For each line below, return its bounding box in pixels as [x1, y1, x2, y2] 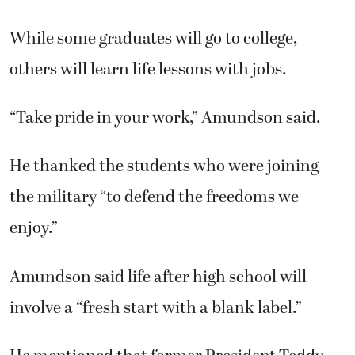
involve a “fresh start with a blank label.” [10, 295, 302, 321]
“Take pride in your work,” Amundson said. [10, 105, 321, 131]
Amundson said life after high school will [10, 264, 307, 290]
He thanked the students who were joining [10, 154, 319, 180]
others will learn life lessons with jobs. [10, 56, 287, 82]
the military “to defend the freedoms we [10, 185, 299, 211]
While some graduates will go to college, [10, 25, 297, 52]
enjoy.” [10, 216, 58, 242]
